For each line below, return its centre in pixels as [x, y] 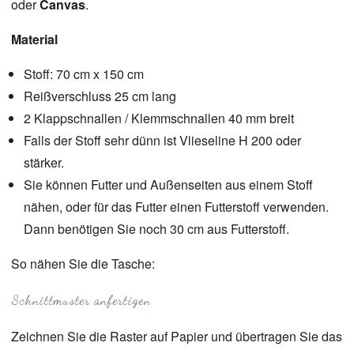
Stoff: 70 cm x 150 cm [84, 73]
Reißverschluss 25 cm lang [100, 96]
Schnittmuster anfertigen [81, 299]
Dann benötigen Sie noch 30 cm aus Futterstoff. [156, 228]
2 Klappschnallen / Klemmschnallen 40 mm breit [159, 118]
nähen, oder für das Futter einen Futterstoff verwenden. [176, 206]
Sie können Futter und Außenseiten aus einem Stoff [168, 184]
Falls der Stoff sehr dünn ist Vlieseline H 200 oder [162, 140]
